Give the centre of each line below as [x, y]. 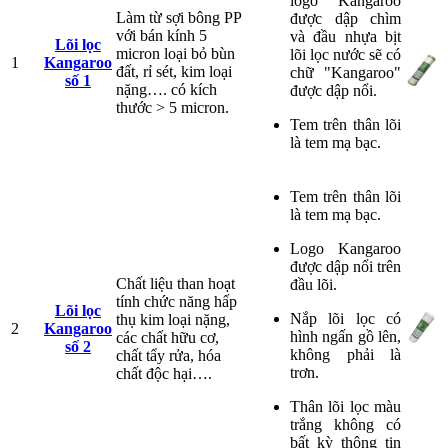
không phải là [345, 354]
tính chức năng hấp [176, 301]
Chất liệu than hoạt [175, 283]
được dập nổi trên [345, 266]
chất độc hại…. [164, 373]
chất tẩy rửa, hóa [168, 355]
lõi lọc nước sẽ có [345, 54]
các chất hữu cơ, [167, 337]
